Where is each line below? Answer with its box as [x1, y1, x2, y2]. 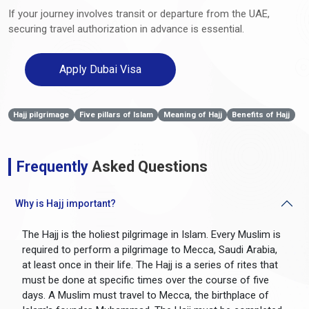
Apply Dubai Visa [59, 62, 141, 76]
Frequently [17, 157, 88, 175]
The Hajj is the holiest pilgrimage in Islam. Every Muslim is [22, 228, 281, 241]
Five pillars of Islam [79, 110, 153, 119]
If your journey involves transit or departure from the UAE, [8, 7, 270, 20]
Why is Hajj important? [15, 197, 116, 209]
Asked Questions [88, 157, 208, 175]
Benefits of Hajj [232, 110, 290, 119]
